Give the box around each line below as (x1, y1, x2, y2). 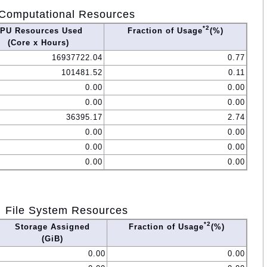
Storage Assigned (14, 222, 90, 232)
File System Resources (5, 204, 128, 217)
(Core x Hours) (7, 38, 69, 48)
